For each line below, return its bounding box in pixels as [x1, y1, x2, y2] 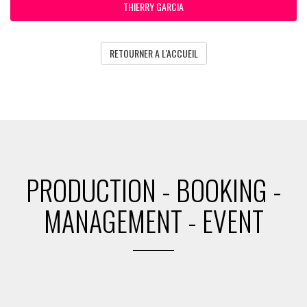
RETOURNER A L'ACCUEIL [109, 46, 198, 60]
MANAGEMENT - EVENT [43, 200, 264, 241]
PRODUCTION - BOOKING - [25, 169, 282, 210]
